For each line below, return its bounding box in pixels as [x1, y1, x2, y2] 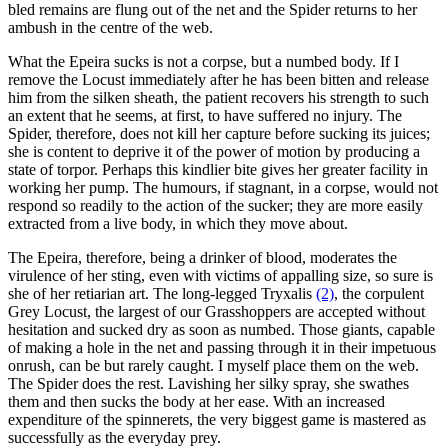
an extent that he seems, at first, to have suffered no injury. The [8, 106, 402, 124]
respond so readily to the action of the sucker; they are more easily [8, 196, 423, 214]
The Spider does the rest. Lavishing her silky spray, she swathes [8, 374, 409, 392]
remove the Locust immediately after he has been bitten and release [8, 70, 429, 88]
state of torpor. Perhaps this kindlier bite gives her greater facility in [8, 160, 428, 178]
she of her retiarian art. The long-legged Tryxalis [8, 284, 316, 302]
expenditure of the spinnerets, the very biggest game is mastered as [8, 410, 426, 428]
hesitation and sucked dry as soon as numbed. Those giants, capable [8, 320, 435, 338]
